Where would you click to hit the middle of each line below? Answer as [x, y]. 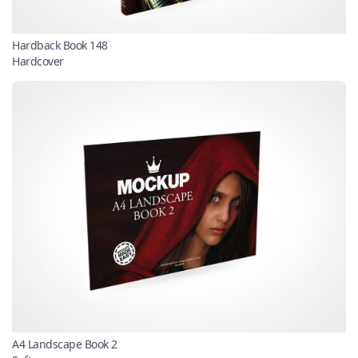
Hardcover [38, 62]
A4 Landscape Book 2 [65, 344]
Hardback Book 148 [60, 46]
